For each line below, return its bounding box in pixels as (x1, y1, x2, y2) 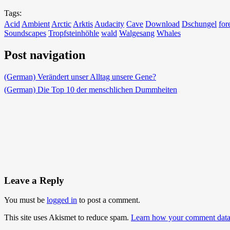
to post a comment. (77, 196, 140, 205)
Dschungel (182, 20, 217, 29)
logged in (47, 196, 77, 205)
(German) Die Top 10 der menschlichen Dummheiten (4, 85, 177, 94)
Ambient (22, 20, 50, 29)
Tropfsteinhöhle (48, 29, 99, 38)
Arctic (51, 20, 71, 29)
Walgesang (119, 29, 155, 38)
